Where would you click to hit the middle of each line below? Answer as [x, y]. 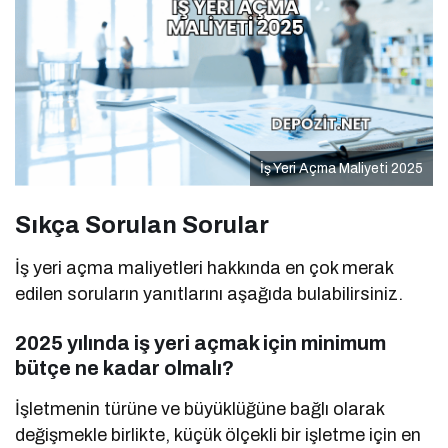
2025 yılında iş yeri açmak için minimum [200, 342]
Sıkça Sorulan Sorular [142, 224]
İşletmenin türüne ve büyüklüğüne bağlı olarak [200, 408]
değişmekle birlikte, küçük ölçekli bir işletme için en [218, 434]
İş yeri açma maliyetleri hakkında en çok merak [204, 267]
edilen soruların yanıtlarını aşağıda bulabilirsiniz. [209, 293]
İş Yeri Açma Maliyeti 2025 [341, 168]
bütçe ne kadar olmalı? [124, 367]
